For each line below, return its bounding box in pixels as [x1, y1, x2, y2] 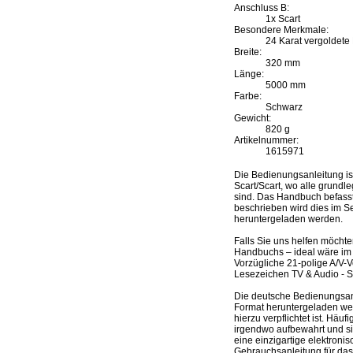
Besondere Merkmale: [233, 24, 329, 36]
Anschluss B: [233, 2, 289, 14]
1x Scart [265, 13, 300, 25]
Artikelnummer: [233, 135, 299, 147]
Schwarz [265, 102, 303, 113]
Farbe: [233, 91, 262, 102]
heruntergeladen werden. [233, 214, 343, 225]
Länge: [233, 69, 264, 80]
